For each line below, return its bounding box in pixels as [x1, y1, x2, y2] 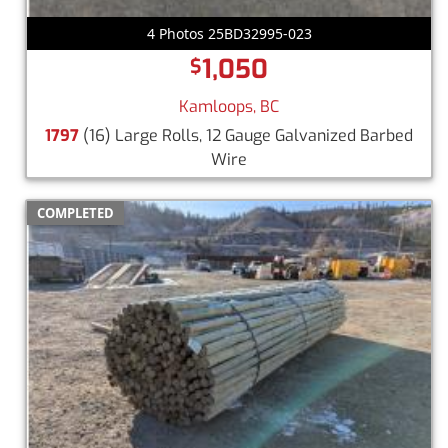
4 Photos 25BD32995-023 [146, 23, 312, 43]
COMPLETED [37, 203, 114, 222]
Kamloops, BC [179, 95, 279, 117]
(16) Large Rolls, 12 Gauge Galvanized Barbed [79, 124, 413, 146]
